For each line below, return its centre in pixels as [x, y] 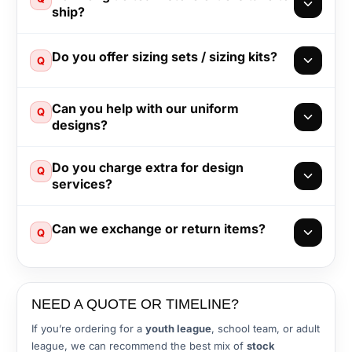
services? [82, 183]
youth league [178, 328]
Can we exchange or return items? [159, 229]
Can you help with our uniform [145, 108]
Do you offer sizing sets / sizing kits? [165, 57]
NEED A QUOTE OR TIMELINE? [135, 304]
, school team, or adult [266, 328]
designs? [80, 125]
